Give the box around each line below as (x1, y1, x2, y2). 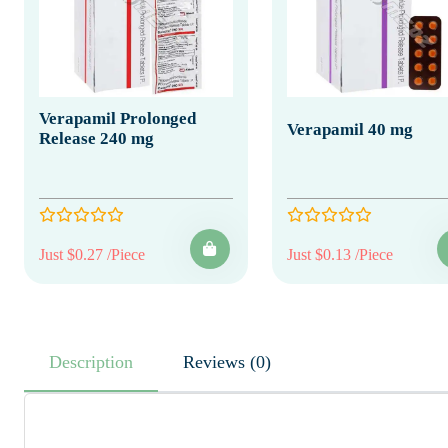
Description (49, 351, 133, 372)
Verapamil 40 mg (286, 119, 413, 139)
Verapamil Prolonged (39, 108, 196, 128)
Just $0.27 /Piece (39, 245, 145, 263)
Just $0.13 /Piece (286, 245, 393, 263)
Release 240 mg (39, 128, 154, 148)
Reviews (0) (250, 351, 271, 372)
